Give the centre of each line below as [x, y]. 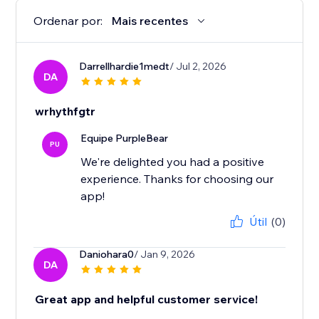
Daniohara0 [107, 255]
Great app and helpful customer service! [147, 299]
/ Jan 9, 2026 [165, 255]
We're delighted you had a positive [173, 162]
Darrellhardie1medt [125, 67]
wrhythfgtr [66, 111]
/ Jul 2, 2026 [198, 67]
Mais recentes [150, 21]
